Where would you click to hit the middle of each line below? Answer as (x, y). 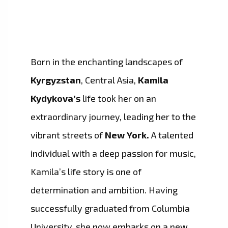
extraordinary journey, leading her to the (113, 117)
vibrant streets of (68, 135)
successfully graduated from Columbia (110, 208)
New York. (127, 135)
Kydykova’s (55, 98)
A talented (171, 135)
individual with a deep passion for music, (113, 153)
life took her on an (118, 98)
